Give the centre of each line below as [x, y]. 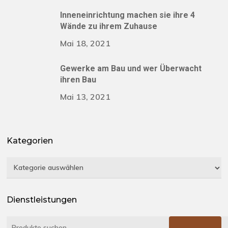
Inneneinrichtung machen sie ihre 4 [128, 15]
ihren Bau [78, 80]
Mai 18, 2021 [85, 44]
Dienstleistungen [42, 200]
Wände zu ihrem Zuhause [109, 26]
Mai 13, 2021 [85, 97]
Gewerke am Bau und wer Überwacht [131, 69]
